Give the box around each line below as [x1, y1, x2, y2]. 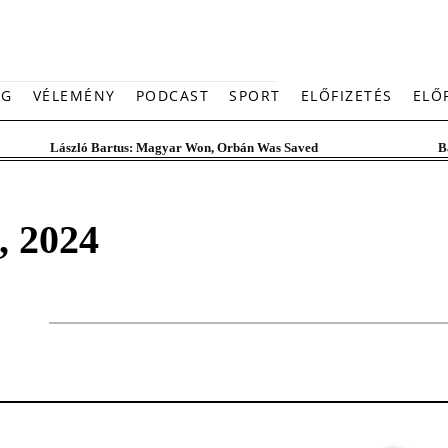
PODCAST [135, 86, 209, 105]
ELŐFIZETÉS [300, 86, 393, 105]
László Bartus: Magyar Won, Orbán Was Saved [50, 140, 318, 155]
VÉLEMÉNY [32, 86, 116, 105]
